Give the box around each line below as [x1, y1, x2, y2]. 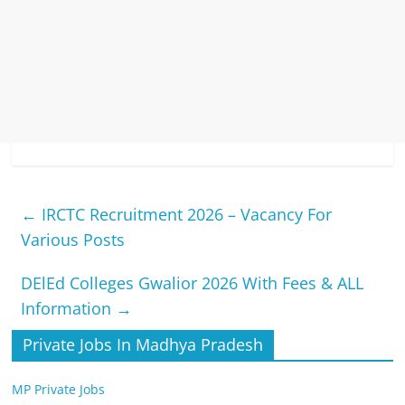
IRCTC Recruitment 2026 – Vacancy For [37, 203, 333, 226]
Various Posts [21, 229, 126, 251]
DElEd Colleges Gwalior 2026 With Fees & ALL [21, 272, 364, 295]
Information [21, 297, 117, 320]
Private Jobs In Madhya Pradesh [23, 334, 264, 356]
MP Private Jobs [12, 381, 106, 399]
